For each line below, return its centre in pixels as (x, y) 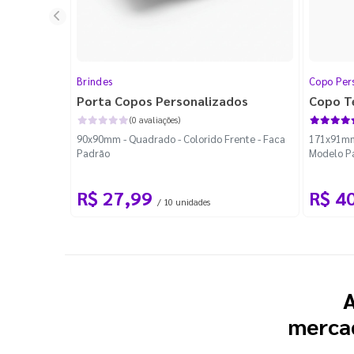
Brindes (95, 81)
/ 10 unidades (184, 201)
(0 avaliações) (154, 119)
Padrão (93, 153)
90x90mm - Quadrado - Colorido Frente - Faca (181, 138)
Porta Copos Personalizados (162, 100)
